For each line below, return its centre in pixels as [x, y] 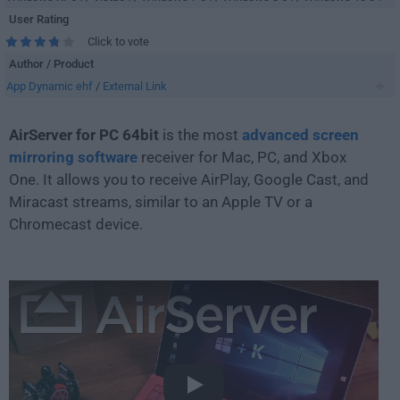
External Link [135, 86]
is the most [202, 135]
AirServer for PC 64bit [86, 135]
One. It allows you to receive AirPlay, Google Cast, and [189, 179]
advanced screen [300, 135]
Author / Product [51, 64]
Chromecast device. [76, 224]
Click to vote [118, 42]
